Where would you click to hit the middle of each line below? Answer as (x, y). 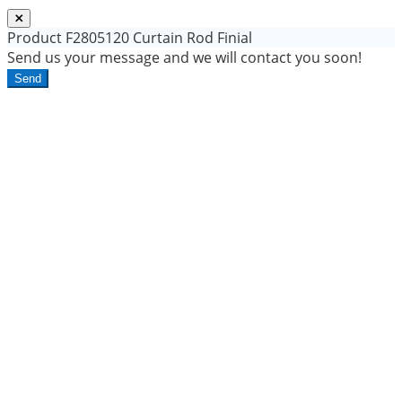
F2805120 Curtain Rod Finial (157, 38)
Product (35, 38)
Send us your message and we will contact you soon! (184, 58)
